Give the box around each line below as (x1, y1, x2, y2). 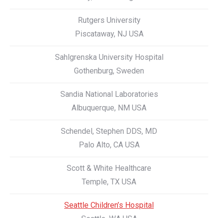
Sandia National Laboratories (60, 90, 158, 99)
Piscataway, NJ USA (74, 29, 144, 38)
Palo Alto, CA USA (78, 140, 140, 149)
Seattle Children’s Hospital (64, 200, 154, 210)
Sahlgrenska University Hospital (54, 53, 163, 62)
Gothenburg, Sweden (74, 66, 144, 75)
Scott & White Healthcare (67, 163, 151, 173)
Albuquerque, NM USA (72, 103, 146, 112)
